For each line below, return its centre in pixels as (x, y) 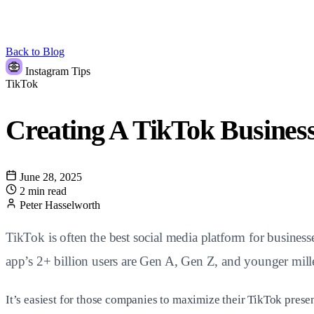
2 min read (43, 191)
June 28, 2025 (49, 177)
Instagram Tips (58, 71)
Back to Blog (35, 52)
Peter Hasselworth (60, 205)
